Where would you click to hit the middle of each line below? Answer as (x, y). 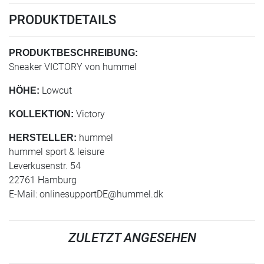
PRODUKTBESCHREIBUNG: (73, 53)
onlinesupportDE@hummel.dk (101, 194)
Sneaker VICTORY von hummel (73, 67)
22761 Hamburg (43, 180)
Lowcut (56, 90)
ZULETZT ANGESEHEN (132, 238)
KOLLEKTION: (41, 114)
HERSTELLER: (43, 138)
